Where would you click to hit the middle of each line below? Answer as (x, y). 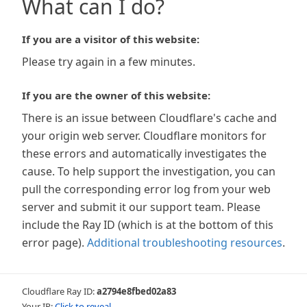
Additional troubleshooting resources (185, 243)
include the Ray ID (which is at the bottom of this (148, 225)
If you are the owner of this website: (116, 95)
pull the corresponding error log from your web (146, 189)
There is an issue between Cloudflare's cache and (149, 118)
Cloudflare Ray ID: (59, 291)
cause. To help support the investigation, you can (149, 171)
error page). (53, 243)
